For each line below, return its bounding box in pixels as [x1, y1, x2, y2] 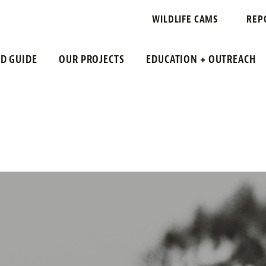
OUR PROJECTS [59, 53, 125, 66]
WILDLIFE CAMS [152, 13, 218, 26]
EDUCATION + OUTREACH [146, 53, 256, 66]
